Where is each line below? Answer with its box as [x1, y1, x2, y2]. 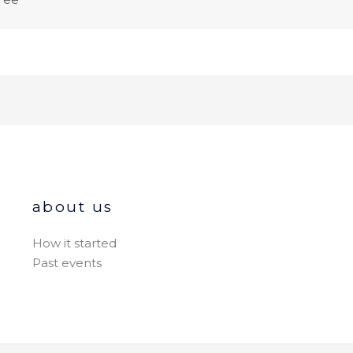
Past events [32, 255, 102, 271]
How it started [32, 236, 117, 251]
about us [32, 198, 113, 217]
